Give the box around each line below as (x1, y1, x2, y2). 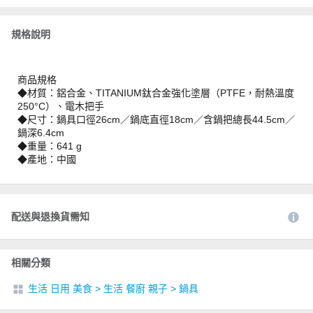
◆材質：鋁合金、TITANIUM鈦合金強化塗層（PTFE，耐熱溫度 (17, 87, 294, 99)
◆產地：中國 (17, 153, 76, 165)
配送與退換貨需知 (11, 210, 89, 222)
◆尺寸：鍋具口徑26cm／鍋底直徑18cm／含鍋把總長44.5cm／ (17, 113, 295, 125)
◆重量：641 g (17, 140, 82, 152)
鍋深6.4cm (17, 126, 64, 138)
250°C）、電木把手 (17, 100, 104, 112)
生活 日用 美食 (28, 282, 92, 294)
